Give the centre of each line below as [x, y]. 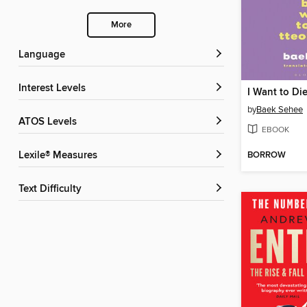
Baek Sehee [280, 110]
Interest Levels [53, 89]
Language [45, 55]
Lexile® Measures [61, 156]
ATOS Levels [51, 122]
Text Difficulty [52, 189]
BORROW [267, 156]
